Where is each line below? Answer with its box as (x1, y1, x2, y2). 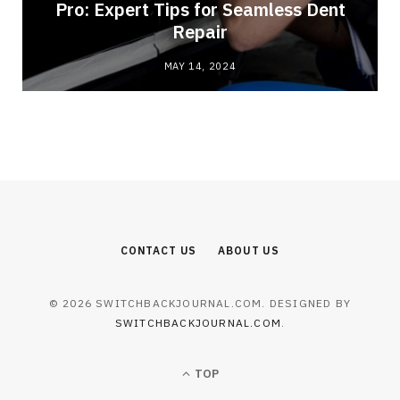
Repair (172, 19, 228, 44)
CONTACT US (120, 243, 197, 257)
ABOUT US (218, 243, 280, 257)
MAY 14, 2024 (163, 59, 237, 72)
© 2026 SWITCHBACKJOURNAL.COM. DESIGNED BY (48, 296, 352, 310)
